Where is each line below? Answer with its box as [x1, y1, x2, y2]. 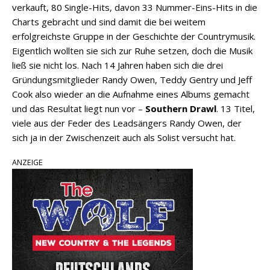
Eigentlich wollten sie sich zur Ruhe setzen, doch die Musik [12, 45, 253, 57]
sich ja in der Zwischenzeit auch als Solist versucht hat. [12, 131, 236, 144]
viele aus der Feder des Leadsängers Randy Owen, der [12, 117, 242, 130]
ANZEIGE [12, 157, 43, 168]
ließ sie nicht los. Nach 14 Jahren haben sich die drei [12, 59, 223, 72]
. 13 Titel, [216, 102, 255, 115]
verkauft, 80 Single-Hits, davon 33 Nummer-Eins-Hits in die [12, 1, 257, 14]
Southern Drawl [145, 102, 216, 115]
